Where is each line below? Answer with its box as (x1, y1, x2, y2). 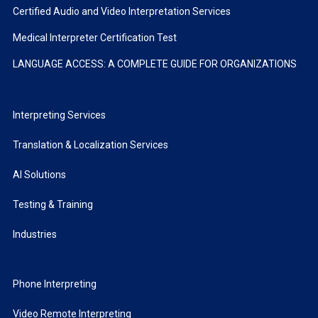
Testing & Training (12, 198, 93, 210)
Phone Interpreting (12, 278, 97, 290)
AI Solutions (12, 168, 66, 180)
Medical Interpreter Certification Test (12, 31, 177, 43)
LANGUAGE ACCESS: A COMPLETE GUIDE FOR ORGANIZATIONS (12, 57, 297, 70)
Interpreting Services (12, 109, 106, 121)
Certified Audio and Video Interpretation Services (12, 5, 231, 17)
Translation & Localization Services (12, 138, 168, 150)
